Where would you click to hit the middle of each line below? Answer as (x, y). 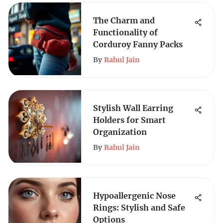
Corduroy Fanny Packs (138, 44)
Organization (120, 132)
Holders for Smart (129, 120)
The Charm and (124, 20)
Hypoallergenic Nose (134, 196)
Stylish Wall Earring (133, 108)
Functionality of (125, 32)
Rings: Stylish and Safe (139, 208)
